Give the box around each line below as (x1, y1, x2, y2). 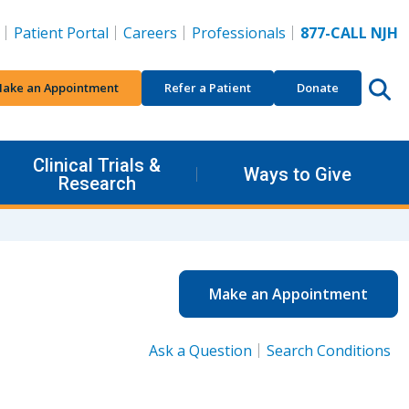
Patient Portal (14, 23, 109, 43)
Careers (123, 23, 177, 43)
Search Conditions (267, 340, 391, 361)
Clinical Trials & (33, 153, 161, 176)
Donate (297, 79, 339, 96)
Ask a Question (149, 340, 252, 361)
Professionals (192, 23, 286, 43)
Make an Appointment (209, 283, 368, 304)
